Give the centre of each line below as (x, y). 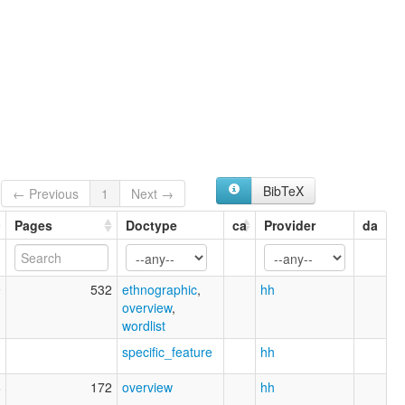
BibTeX (283, 190)
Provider (290, 226)
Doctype (151, 226)
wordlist (144, 326)
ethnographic (160, 290)
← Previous (46, 194)
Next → (153, 194)
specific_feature (167, 352)
